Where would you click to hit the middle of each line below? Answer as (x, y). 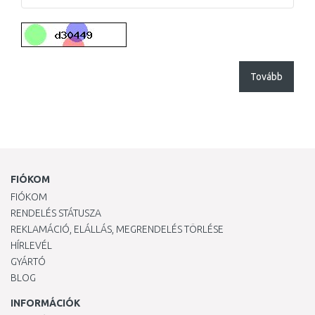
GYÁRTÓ (28, 262)
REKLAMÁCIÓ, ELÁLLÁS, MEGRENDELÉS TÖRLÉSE (117, 230)
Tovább (266, 77)
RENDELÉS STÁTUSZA (56, 213)
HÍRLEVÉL (31, 246)
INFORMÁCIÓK (45, 303)
